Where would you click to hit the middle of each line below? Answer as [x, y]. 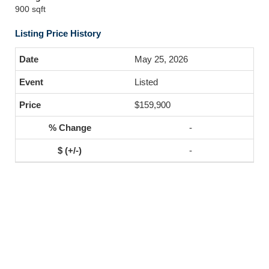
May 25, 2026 [161, 59]
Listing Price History [58, 33]
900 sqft [30, 9]
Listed [146, 82]
